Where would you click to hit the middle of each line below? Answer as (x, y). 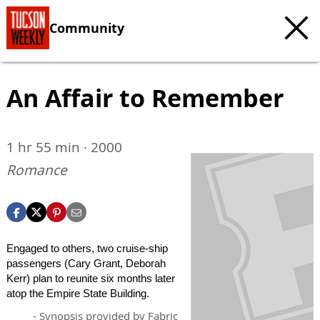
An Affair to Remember (145, 98)
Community (87, 27)
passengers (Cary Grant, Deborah (86, 263)
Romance (37, 170)
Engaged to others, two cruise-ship (87, 248)
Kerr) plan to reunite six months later (91, 278)
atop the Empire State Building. (78, 293)
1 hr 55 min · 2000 (64, 147)
